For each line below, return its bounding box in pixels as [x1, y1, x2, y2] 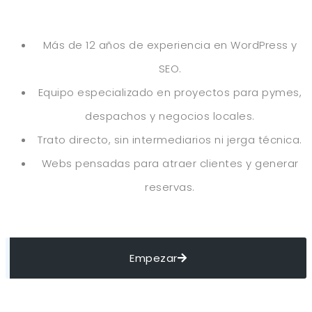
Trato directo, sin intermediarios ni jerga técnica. [38, 132, 302, 148]
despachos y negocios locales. [85, 109, 255, 124]
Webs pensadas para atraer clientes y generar [41, 156, 299, 171]
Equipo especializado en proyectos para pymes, [38, 85, 302, 100]
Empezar [130, 251, 178, 266]
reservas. [145, 180, 195, 195]
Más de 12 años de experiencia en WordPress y [42, 38, 297, 53]
